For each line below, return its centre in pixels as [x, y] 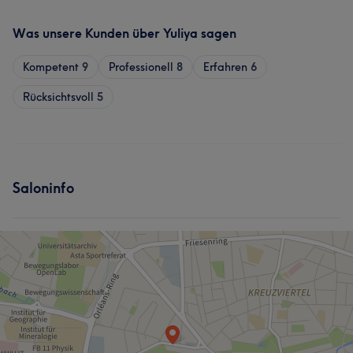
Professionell [141, 67]
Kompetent [51, 67]
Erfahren [225, 67]
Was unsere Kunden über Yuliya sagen [124, 33]
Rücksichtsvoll [58, 97]
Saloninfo [43, 188]
